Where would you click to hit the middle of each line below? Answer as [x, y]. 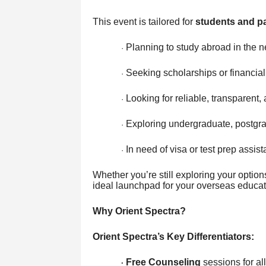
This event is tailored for [144, 21]
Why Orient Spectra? [139, 211]
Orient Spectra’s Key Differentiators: [173, 236]
